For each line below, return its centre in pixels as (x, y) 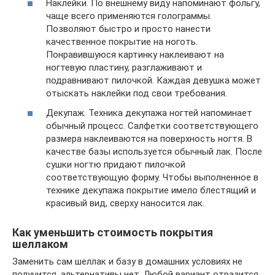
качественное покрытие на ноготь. (122, 42)
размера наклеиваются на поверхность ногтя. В (149, 138)
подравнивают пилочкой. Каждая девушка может (153, 80)
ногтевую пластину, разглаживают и (124, 68)
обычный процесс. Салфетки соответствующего (152, 126)
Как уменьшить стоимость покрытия (113, 232)
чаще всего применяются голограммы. (129, 16)
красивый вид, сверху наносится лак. (125, 203)
